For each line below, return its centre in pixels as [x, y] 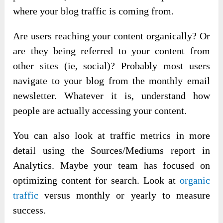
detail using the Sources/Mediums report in [111, 151]
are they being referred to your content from [111, 51]
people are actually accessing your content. [100, 111]
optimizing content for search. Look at [96, 180]
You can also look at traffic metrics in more [111, 136]
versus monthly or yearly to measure [124, 195]
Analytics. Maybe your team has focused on [111, 166]
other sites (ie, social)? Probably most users [111, 66]
